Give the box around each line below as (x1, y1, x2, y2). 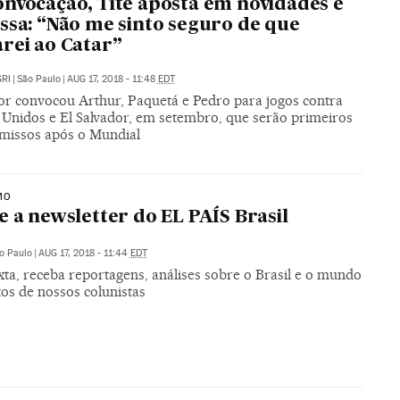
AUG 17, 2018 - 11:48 (66, 72, 158, 85)
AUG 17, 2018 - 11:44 (37, 247, 130, 260)
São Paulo (16, 72, 61, 85)
